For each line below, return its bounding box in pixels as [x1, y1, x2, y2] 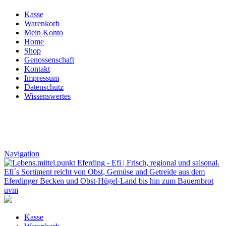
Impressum [24, 74, 59, 82]
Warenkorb [24, 19, 60, 28]
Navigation [4, 149, 39, 158]
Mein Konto [24, 28, 63, 37]
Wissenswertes [24, 92, 71, 100]
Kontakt [24, 65, 50, 73]
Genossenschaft [24, 55, 74, 64]
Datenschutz [24, 83, 64, 91]
